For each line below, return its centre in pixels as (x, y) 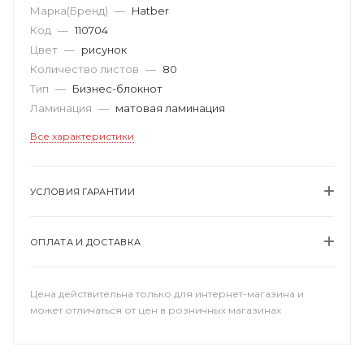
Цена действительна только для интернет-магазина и (167, 293)
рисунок (104, 49)
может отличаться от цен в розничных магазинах (156, 310)
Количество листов (86, 69)
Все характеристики (82, 136)
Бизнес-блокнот (117, 88)
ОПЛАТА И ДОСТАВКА (86, 242)
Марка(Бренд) (70, 10)
